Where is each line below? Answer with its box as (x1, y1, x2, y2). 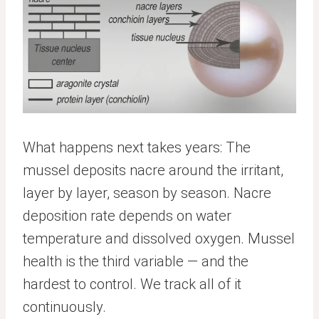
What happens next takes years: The (23, 139, 251, 156)
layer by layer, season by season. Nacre (23, 184, 271, 202)
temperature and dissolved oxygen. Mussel (23, 230, 295, 247)
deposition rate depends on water (23, 207, 231, 224)
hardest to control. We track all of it (23, 276, 241, 293)
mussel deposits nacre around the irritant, (23, 162, 283, 179)
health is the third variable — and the (23, 253, 249, 270)
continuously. (23, 298, 106, 315)
